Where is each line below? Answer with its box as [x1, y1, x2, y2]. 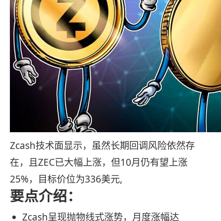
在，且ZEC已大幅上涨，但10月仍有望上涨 [10, 156, 187, 169]
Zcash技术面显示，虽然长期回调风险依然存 [10, 139, 195, 152]
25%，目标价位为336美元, [10, 173, 122, 186]
